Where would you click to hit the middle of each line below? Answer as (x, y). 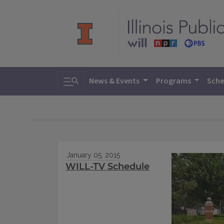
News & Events (115, 81)
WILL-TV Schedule (107, 167)
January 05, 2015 (93, 155)
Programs (174, 81)
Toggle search (93, 78)
